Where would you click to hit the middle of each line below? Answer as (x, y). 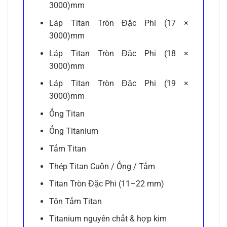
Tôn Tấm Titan (75, 201)
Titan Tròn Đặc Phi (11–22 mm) (106, 184)
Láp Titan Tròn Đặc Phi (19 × (119, 84)
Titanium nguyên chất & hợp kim (108, 219)
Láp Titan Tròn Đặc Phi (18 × (119, 53)
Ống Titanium (73, 131)
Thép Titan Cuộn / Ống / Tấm (102, 166)
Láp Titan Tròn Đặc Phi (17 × (119, 23)
